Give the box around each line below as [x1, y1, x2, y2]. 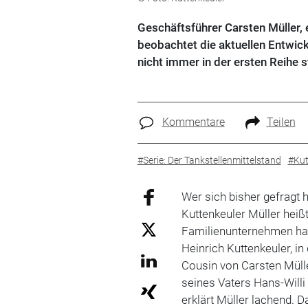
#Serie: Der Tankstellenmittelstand [137, 154, 281, 166]
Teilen [266, 115, 296, 129]
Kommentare [162, 115, 225, 129]
